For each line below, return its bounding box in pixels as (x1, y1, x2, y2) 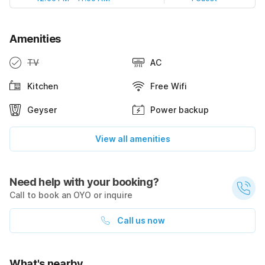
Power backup (150, 105, 209, 115)
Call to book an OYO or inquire (9, 190, 132, 201)
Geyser (27, 105, 57, 115)
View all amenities (95, 134, 170, 144)
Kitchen (27, 81, 58, 92)
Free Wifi (150, 81, 187, 92)
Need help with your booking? (9, 176, 159, 189)
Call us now (117, 215, 165, 226)
